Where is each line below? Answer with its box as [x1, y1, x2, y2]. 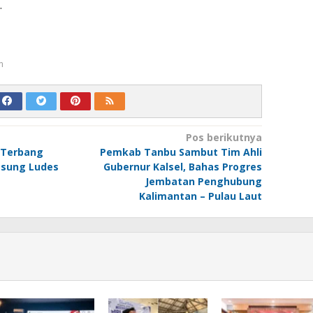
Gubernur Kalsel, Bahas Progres [103, 159, 262, 173]
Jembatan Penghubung [145, 174, 262, 188]
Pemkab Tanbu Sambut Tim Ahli [99, 145, 262, 159]
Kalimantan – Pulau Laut [138, 189, 262, 203]
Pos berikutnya [185, 130, 262, 144]
